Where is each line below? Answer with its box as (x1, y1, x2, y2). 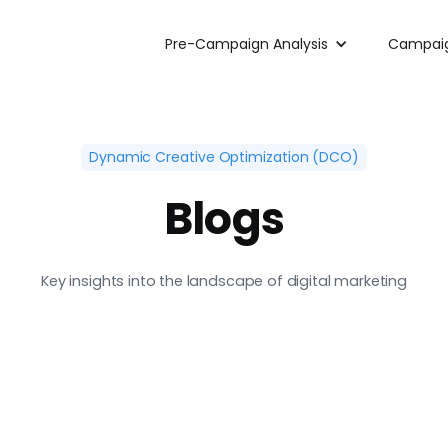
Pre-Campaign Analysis (165, 33, 328, 54)
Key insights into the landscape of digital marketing (41, 271, 407, 291)
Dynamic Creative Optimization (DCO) (88, 147, 360, 167)
